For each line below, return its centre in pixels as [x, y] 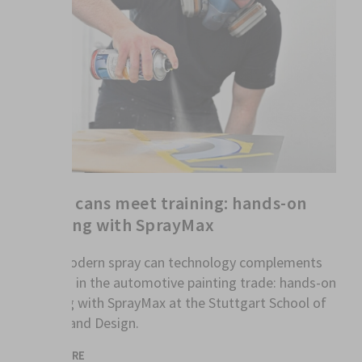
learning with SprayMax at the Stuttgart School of [176, 303]
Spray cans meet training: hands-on [166, 202]
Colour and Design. [82, 323]
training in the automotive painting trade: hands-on [181, 283]
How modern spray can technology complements [174, 263]
